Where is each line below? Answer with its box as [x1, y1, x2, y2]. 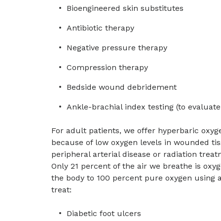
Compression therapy [67, 63, 148, 72]
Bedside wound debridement [67, 82, 177, 92]
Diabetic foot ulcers [67, 209, 141, 218]
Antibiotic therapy [67, 23, 134, 33]
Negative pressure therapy [67, 43, 167, 52]
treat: [51, 185, 72, 194]
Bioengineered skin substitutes [67, 3, 184, 13]
